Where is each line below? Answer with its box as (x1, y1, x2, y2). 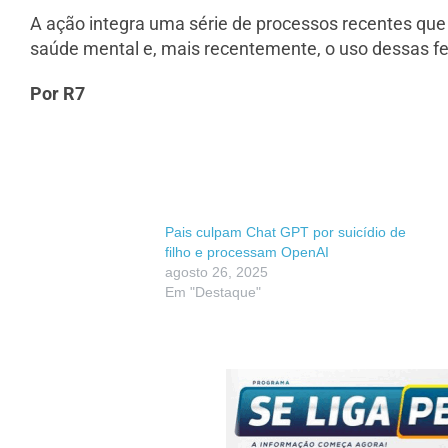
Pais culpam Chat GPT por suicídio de (165, 224, 406, 241)
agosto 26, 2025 (165, 264, 268, 281)
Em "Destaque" (165, 284, 261, 301)
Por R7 (30, 83, 85, 105)
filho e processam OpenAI (165, 244, 329, 261)
